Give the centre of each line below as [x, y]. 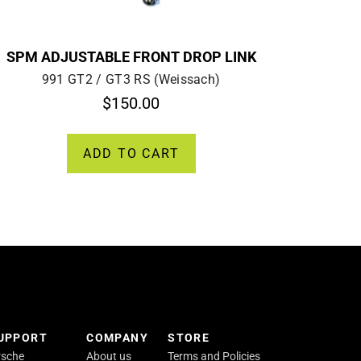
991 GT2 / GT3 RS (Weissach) [131, 79]
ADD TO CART [131, 153]
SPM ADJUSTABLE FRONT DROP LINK [131, 56]
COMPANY [118, 338]
